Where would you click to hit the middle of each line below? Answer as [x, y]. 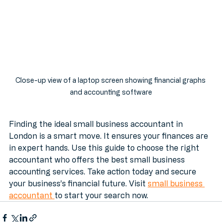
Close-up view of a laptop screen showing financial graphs [111, 91]
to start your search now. [101, 206]
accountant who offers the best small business [98, 170]
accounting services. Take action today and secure [104, 182]
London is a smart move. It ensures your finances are [110, 146]
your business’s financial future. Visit [78, 194]
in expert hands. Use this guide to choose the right [105, 158]
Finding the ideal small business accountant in [97, 135]
